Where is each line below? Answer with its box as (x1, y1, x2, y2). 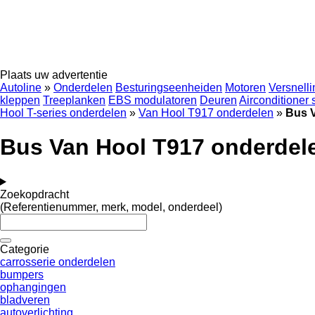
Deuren (200, 94, 237, 106)
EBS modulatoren (108, 94, 197, 106)
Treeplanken (43, 94, 105, 106)
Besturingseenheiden (115, 82, 222, 94)
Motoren (225, 82, 266, 94)
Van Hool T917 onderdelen (139, 107, 274, 119)
